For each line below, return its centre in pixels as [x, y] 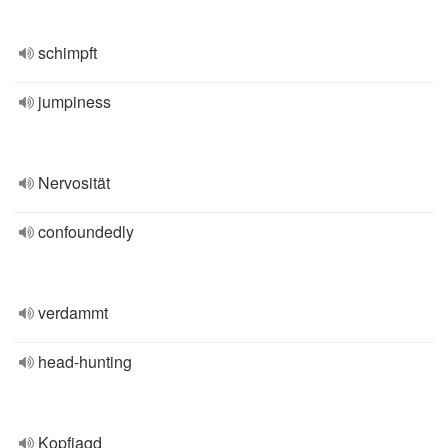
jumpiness [74, 101]
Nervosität [74, 182]
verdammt [73, 312]
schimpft [67, 52]
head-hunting [85, 361]
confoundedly [86, 231]
